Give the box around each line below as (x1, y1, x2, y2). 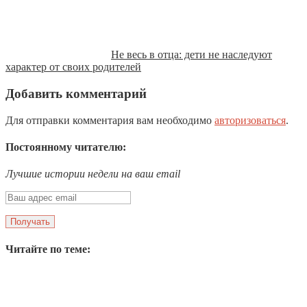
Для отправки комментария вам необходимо (5, 114, 214, 126)
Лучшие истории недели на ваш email (5, 168, 180, 180)
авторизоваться (214, 114, 286, 126)
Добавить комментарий (5, 86, 147, 101)
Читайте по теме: (5, 243, 90, 255)
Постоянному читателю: (5, 141, 126, 153)
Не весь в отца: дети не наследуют (111, 49, 272, 61)
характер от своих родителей (5, 61, 141, 73)
